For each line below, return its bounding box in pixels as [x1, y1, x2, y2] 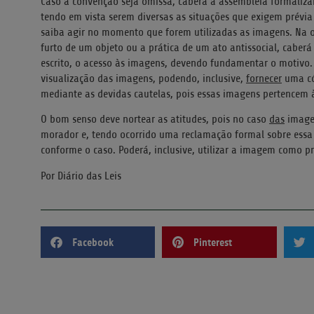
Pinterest [193, 235, 233, 249]
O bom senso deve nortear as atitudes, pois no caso [41, 113, 269, 126]
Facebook [72, 235, 114, 249]
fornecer [246, 72, 282, 86]
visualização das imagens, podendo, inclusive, [41, 72, 246, 86]
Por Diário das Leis [41, 169, 121, 182]
